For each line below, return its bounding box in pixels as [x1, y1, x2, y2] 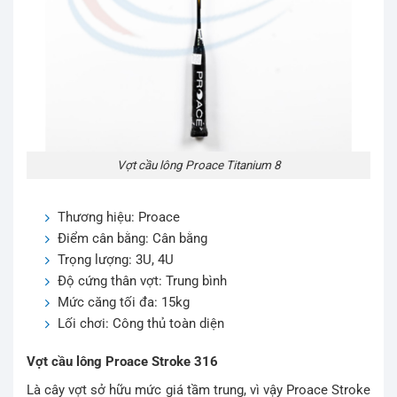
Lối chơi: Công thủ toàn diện [58, 315, 224, 331]
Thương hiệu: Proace [58, 208, 180, 225]
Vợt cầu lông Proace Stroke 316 [27, 354, 218, 370]
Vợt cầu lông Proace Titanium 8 [116, 158, 281, 173]
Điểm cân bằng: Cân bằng [58, 230, 207, 246]
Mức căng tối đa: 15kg [58, 293, 190, 310]
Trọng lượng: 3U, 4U [58, 251, 174, 268]
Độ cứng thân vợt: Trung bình [58, 272, 227, 289]
